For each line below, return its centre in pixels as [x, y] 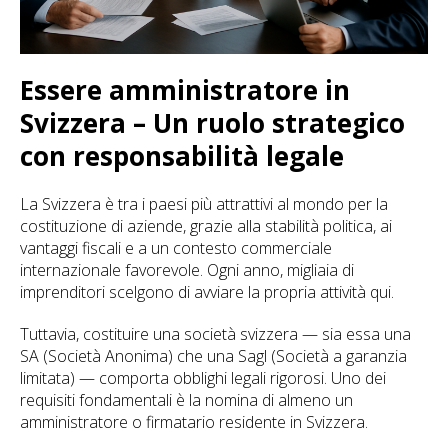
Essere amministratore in [185, 90]
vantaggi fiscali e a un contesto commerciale [176, 248]
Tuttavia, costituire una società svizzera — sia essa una [215, 334]
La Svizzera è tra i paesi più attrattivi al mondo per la [204, 204]
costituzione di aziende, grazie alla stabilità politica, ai [206, 226]
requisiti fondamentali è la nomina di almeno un [186, 400]
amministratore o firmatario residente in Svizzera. [194, 422]
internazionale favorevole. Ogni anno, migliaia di [187, 270]
